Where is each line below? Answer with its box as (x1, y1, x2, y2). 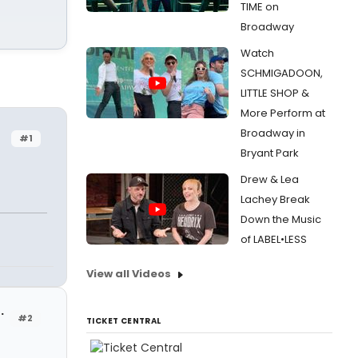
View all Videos (86, 266, 171, 281)
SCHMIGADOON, (241, 66, 323, 81)
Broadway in (241, 125, 305, 141)
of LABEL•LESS (241, 232, 307, 247)
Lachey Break (241, 192, 310, 207)
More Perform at (241, 105, 325, 121)
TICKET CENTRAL (86, 315, 161, 327)
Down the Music (241, 212, 321, 227)
